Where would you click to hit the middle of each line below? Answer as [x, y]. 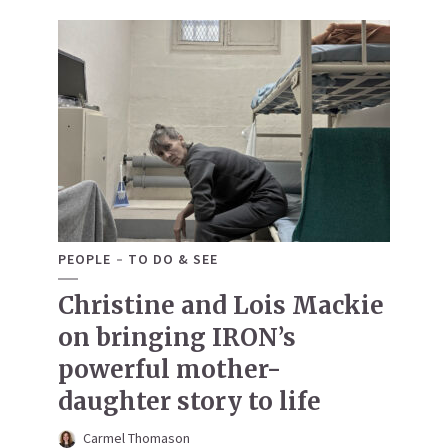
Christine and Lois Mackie [221, 306]
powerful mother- [169, 370]
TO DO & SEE [173, 259]
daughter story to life [189, 402]
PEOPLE [84, 259]
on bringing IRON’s [177, 338]
